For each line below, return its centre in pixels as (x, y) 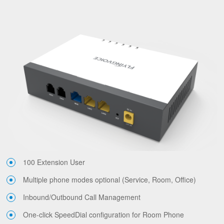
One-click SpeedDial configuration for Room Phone (104, 215)
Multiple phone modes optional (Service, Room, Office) (110, 180)
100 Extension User (54, 162)
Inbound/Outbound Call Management (82, 197)
